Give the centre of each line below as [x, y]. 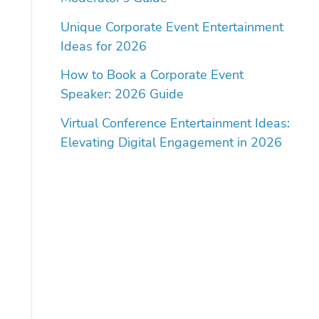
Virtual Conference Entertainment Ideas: [175, 123]
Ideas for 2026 [103, 46]
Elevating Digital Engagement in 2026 [171, 142]
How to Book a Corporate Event [152, 75]
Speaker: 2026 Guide [122, 94]
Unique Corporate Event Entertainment [172, 27]
